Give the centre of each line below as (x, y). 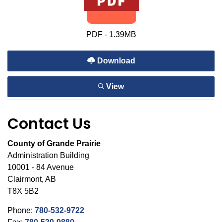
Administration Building (48, 155)
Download (115, 61)
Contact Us (49, 124)
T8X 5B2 (23, 191)
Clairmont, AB (32, 179)
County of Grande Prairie (54, 143)
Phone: (21, 210)
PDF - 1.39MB (111, 34)
